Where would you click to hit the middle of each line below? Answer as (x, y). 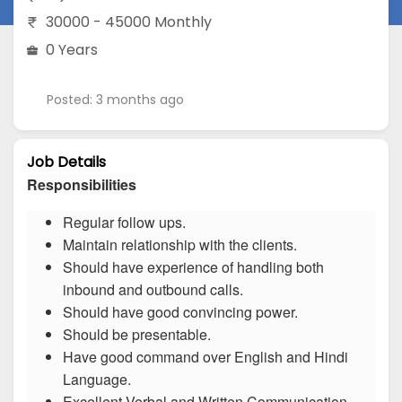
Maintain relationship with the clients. (180, 245)
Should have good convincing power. (180, 312)
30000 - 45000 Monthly (129, 22)
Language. (97, 380)
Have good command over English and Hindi (205, 357)
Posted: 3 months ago (115, 99)
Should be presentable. (137, 335)
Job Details (66, 162)
